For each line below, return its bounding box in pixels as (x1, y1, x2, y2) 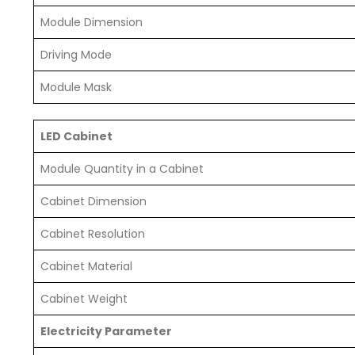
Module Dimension (40, 14, 143, 31)
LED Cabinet (40, 128, 113, 145)
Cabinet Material (40, 258, 132, 275)
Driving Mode (40, 47, 112, 63)
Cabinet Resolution (40, 226, 145, 242)
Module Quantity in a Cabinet (40, 161, 204, 177)
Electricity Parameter (40, 323, 172, 340)
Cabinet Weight (40, 291, 128, 307)
